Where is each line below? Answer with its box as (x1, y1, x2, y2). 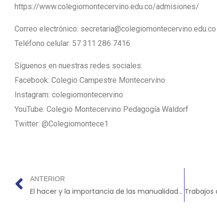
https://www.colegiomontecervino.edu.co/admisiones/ (15, 2, 199, 11)
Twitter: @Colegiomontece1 (15, 119, 108, 128)
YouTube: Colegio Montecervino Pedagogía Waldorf (15, 105, 188, 114)
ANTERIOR (30, 175, 65, 183)
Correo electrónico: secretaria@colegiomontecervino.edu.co (15, 24, 216, 33)
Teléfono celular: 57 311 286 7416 (15, 39, 130, 48)
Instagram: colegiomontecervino (15, 90, 123, 99)
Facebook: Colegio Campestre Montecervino (15, 76, 165, 85)
